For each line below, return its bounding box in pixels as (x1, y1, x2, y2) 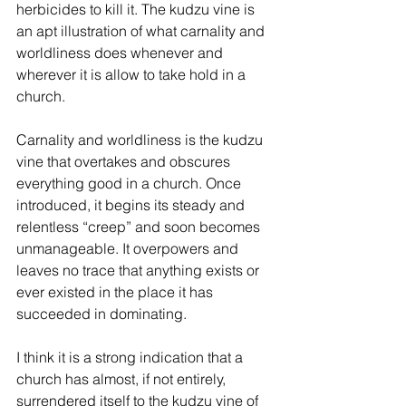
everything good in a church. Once (16, 173, 245, 192)
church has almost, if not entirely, (16, 369, 229, 388)
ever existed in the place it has (16, 282, 217, 301)
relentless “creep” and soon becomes (16, 217, 264, 236)
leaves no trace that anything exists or (16, 260, 263, 279)
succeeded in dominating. (16, 304, 187, 323)
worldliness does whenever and (16, 43, 227, 62)
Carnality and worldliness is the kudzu (16, 130, 266, 149)
